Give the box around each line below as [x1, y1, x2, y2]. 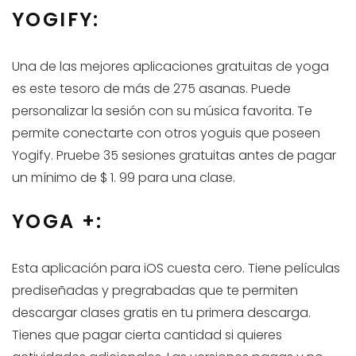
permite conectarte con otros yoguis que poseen [12, 124, 320, 143]
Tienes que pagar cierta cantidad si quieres [12, 326, 282, 345]
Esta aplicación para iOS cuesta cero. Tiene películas [12, 259, 340, 278]
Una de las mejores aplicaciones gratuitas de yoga [12, 57, 329, 76]
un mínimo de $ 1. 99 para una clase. [12, 168, 235, 188]
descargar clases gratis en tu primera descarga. [12, 304, 311, 323]
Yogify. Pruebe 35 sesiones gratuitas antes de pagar [12, 146, 336, 165]
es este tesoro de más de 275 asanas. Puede [12, 79, 291, 99]
